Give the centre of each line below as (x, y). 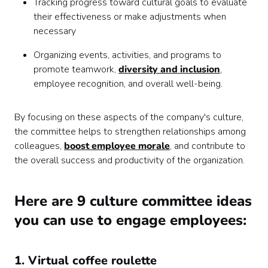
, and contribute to (208, 146)
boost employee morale (117, 146)
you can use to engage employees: (130, 220)
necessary (55, 31)
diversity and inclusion (169, 69)
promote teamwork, (76, 69)
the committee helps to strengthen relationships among (130, 132)
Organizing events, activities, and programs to (127, 55)
